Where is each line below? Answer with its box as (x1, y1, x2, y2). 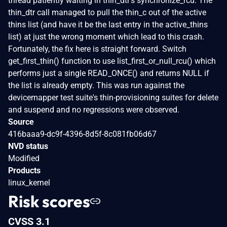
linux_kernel (8, 177, 50, 187)
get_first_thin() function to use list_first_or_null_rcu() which (8, 56, 216, 66)
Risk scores (8, 191, 90, 211)
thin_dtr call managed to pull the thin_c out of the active (8, 7, 206, 17)
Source (8, 117, 34, 127)
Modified (8, 153, 40, 163)
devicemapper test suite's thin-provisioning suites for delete (8, 92, 218, 102)
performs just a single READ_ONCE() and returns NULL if (8, 68, 209, 78)
